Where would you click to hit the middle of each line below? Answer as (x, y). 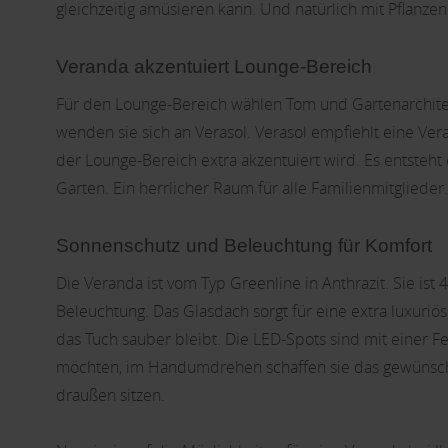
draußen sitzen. (110, 395)
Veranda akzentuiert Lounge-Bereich (214, 66)
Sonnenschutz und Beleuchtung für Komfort (244, 245)
